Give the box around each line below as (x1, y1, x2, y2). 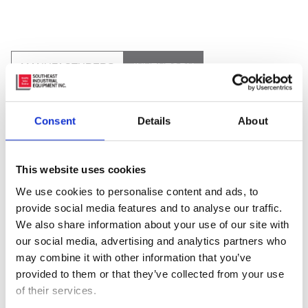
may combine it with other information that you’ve (16, 251, 252, 263)
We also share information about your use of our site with (16, 218, 289, 230)
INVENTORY (133, 60, 194, 73)
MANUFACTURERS (21, 60, 114, 73)
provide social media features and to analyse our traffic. (16, 201, 283, 214)
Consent (34, 115, 76, 127)
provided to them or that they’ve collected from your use (16, 267, 284, 280)
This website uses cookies (16, 164, 146, 176)
